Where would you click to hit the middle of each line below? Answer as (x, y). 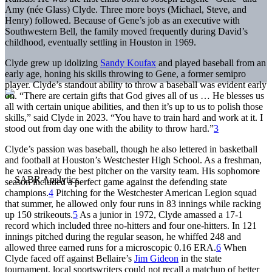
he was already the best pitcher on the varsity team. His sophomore (132, 171)
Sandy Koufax (128, 63)
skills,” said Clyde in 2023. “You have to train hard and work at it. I (134, 117)
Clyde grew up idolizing (53, 63)
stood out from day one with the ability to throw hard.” (109, 128)
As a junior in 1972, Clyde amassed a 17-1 (160, 214)
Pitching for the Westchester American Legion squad (155, 192)
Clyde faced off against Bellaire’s (70, 258)
